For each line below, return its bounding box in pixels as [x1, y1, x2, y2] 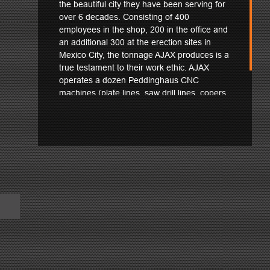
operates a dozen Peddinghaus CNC [59, 75, 199, 85]
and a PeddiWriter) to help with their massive [59, 101, 230, 110]
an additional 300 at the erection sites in [59, 37, 211, 47]
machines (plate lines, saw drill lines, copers [59, 88, 226, 98]
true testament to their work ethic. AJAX [59, 63, 209, 72]
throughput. [59, 113, 103, 123]
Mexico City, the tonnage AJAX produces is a [59, 50, 229, 60]
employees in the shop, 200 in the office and [59, 25, 228, 34]
